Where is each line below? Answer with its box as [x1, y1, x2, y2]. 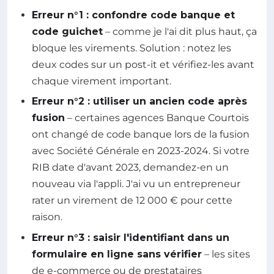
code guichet [32, 26, 103, 38]
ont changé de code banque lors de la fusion [32, 128, 250, 141]
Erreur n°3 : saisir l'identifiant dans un [32, 231, 229, 243]
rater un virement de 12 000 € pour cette [32, 194, 232, 207]
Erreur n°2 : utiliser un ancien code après [32, 95, 247, 108]
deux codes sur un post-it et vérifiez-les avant [32, 59, 254, 71]
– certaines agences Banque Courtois [65, 112, 249, 124]
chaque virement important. [32, 75, 171, 87]
